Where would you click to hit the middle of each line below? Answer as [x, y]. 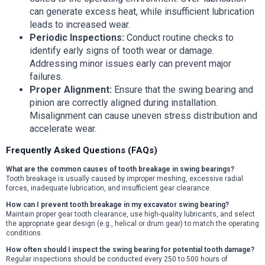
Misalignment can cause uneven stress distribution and [143, 116]
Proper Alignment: [71, 90]
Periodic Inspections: [77, 38]
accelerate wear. [63, 129]
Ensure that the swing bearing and [182, 90]
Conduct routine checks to [179, 38]
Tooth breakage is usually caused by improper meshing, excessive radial [125, 179]
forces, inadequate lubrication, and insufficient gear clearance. [109, 188]
